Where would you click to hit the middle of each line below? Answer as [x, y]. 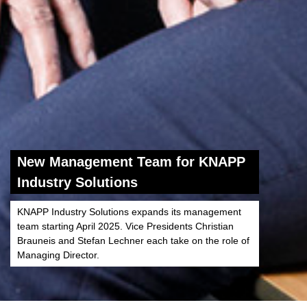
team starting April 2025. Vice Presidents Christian [125, 226]
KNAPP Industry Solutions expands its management [129, 211]
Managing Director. [58, 255]
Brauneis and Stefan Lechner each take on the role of [133, 240]
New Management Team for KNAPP [131, 161]
